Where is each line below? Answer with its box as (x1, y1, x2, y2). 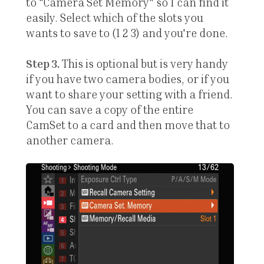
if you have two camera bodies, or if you (25, 72, 229, 86)
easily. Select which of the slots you (25, 11, 203, 25)
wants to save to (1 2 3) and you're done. (25, 26, 228, 40)
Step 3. (25, 57, 60, 71)
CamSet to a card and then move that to (25, 118, 230, 132)
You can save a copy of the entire (25, 103, 193, 117)
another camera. (25, 133, 114, 147)
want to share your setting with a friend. (25, 87, 233, 101)
